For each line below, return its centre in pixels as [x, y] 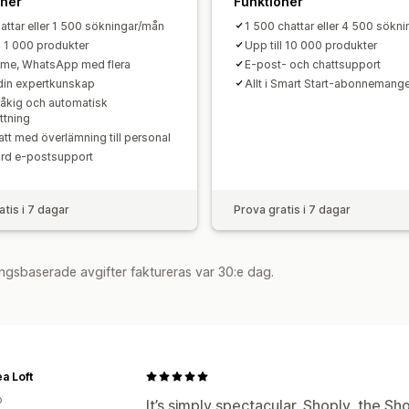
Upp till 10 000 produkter [311, 45]
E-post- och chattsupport [313, 64]
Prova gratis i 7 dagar [292, 209]
